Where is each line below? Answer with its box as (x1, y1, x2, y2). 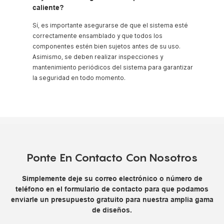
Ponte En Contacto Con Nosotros (26, 150, 198, 164)
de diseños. (92, 205, 132, 214)
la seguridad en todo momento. (32, 74, 125, 81)
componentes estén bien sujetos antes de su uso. (32, 42, 180, 50)
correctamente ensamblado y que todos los (32, 32, 162, 39)
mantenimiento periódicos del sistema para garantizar (32, 63, 193, 71)
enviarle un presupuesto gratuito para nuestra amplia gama (10, 195, 213, 203)
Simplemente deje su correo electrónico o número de (21, 174, 202, 182)
